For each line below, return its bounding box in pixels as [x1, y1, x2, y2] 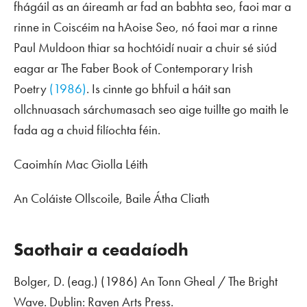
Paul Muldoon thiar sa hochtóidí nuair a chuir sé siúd [14, 39, 277, 57]
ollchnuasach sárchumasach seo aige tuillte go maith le [14, 101, 288, 119]
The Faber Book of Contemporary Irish [61, 60, 253, 77]
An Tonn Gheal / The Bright [140, 273, 278, 291]
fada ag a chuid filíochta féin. [14, 121, 160, 139]
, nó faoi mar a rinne [175, 19, 278, 36]
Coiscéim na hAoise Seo [53, 19, 175, 36]
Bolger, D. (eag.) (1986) [14, 273, 140, 291]
